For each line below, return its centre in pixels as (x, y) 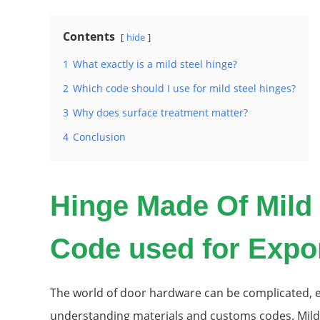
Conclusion (99, 137)
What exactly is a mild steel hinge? (155, 64)
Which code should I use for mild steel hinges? (184, 89)
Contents (89, 37)
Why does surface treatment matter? (160, 113)
